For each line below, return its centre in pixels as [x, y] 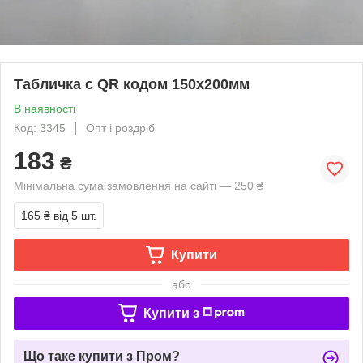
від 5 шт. [75, 215]
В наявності [45, 108]
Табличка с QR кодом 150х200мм [132, 84]
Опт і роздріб [120, 128]
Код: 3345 [40, 128]
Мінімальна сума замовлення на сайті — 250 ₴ [139, 185]
